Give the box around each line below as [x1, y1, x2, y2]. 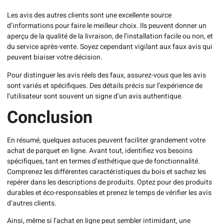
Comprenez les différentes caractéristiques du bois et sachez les [7, 166, 206, 177]
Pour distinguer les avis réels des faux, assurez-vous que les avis [7, 69, 206, 80]
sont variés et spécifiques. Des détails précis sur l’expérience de [7, 80, 202, 91]
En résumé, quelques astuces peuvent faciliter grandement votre [7, 135, 205, 146]
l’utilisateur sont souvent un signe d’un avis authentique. [7, 90, 183, 101]
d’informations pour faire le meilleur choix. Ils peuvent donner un [7, 20, 206, 31]
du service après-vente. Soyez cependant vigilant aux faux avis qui [7, 41, 212, 52]
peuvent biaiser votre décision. [7, 52, 102, 63]
